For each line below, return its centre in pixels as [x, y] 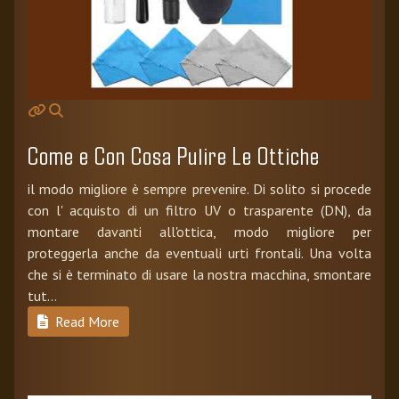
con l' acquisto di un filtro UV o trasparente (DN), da [199, 210]
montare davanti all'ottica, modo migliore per [199, 231]
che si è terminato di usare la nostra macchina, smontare [199, 274]
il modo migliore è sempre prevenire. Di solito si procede [199, 188]
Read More [85, 321]
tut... [42, 295]
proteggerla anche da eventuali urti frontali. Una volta [199, 252]
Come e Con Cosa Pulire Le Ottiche [174, 155]
